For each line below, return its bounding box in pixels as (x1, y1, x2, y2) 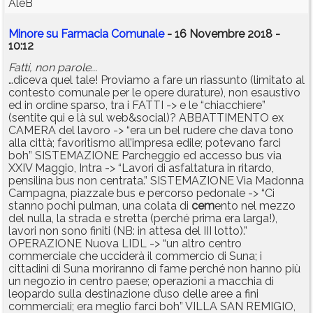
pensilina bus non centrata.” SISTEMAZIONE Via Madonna (8, 174, 304, 188)
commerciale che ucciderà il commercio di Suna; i (8, 249, 262, 263)
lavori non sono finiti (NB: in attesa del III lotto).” (8, 224, 247, 238)
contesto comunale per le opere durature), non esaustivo (8, 86, 300, 100)
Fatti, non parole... (8, 61, 97, 75)
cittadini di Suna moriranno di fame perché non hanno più (8, 262, 300, 276)
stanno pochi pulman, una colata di (8, 199, 191, 213)
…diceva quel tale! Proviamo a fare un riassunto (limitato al (8, 73, 305, 87)
